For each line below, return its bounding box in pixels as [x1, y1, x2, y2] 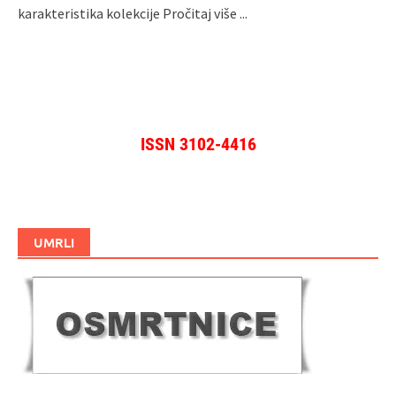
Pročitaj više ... [163, 4, 247, 23]
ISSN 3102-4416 [140, 133, 256, 156]
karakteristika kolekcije [18, 4, 163, 23]
